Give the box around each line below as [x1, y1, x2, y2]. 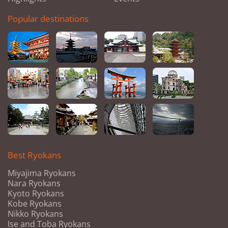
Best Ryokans [8, 149, 61, 161]
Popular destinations [8, 13, 89, 25]
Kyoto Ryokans [8, 188, 64, 199]
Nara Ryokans [8, 178, 61, 189]
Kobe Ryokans [8, 198, 62, 210]
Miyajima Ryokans [8, 167, 76, 179]
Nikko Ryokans [8, 208, 63, 220]
